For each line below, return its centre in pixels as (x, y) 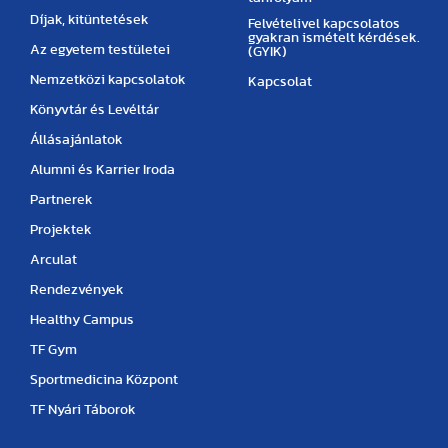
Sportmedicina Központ (104, 380)
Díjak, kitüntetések (89, 20)
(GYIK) (268, 52)
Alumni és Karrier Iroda (102, 170)
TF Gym (53, 350)
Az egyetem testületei (100, 50)
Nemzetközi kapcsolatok (108, 80)
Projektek (61, 230)
